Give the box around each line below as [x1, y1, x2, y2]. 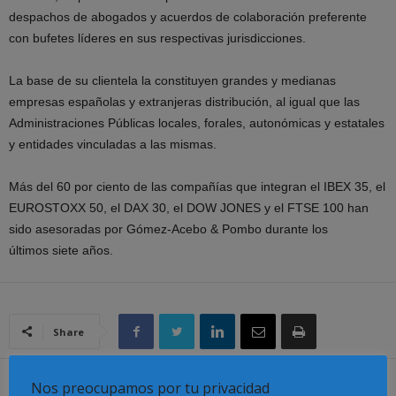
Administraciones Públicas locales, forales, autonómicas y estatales [9, 116, 385, 130]
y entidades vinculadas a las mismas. [9, 137, 217, 151]
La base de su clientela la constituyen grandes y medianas [9, 73, 336, 88]
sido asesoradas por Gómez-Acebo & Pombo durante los [9, 222, 328, 236]
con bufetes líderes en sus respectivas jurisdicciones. [9, 31, 306, 45]
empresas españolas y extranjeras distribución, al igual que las [9, 95, 360, 109]
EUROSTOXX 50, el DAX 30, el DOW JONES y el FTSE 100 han [9, 201, 369, 215]
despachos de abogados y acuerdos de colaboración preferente [9, 10, 367, 24]
